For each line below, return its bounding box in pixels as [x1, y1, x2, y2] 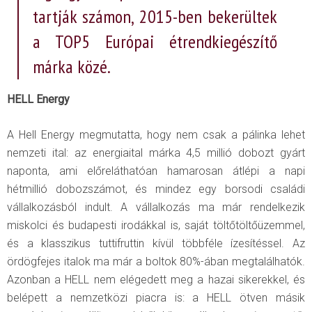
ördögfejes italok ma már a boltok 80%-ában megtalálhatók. [7, 254, 305, 268]
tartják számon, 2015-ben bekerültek [33, 4, 277, 28]
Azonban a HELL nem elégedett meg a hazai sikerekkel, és [7, 272, 305, 286]
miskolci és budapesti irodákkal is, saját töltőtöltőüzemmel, [7, 218, 305, 232]
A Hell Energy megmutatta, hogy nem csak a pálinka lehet [7, 127, 305, 141]
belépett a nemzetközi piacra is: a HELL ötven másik [7, 290, 305, 304]
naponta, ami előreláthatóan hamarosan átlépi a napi [7, 164, 305, 178]
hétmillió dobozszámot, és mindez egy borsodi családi [7, 182, 305, 196]
